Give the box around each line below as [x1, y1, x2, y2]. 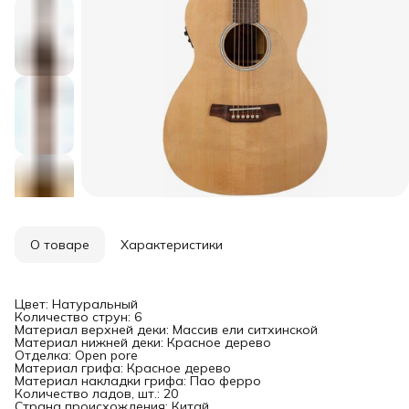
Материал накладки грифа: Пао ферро [15, 372, 261, 389]
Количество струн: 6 [15, 308, 142, 325]
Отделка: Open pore [15, 346, 138, 363]
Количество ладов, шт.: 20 [15, 384, 178, 402]
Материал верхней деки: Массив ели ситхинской [15, 320, 318, 338]
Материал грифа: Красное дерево [15, 359, 231, 376]
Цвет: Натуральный [15, 295, 138, 312]
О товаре [30, 236, 89, 253]
